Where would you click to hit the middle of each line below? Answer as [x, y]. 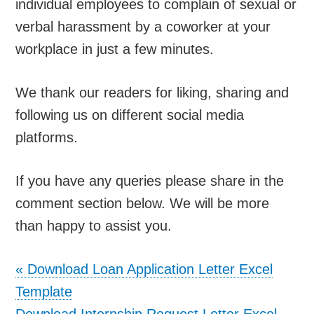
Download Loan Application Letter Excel [150, 269]
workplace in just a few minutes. [115, 49]
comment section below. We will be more [143, 203]
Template [44, 291]
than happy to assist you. [94, 225]
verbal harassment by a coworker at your [143, 26]
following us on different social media [130, 115]
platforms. [47, 137]
